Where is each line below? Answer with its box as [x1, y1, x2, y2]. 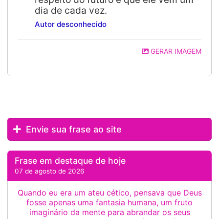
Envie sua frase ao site [23, 124, 122, 134]
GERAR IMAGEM [149, 47, 201, 55]
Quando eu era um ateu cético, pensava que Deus [17, 188, 202, 197]
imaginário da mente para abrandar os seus [29, 207, 190, 217]
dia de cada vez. [35, 4, 107, 16]
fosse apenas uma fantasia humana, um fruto [26, 197, 193, 207]
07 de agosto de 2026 [15, 167, 84, 175]
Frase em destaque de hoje [15, 155, 126, 166]
